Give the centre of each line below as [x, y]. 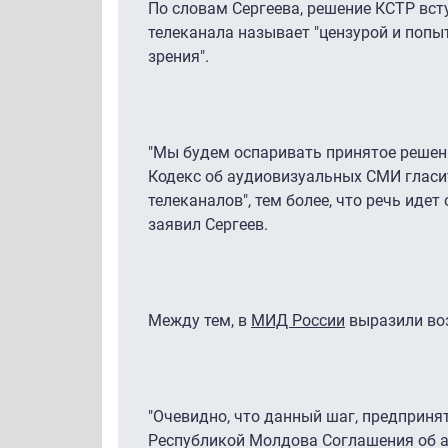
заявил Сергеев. [208, 224]
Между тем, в [199, 320]
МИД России [298, 320]
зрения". [178, 56]
